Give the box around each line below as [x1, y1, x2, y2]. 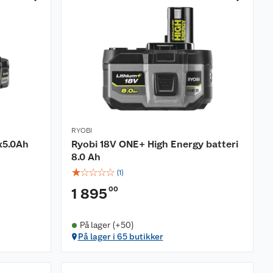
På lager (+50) [79, 220, 134, 230]
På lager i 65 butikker [77, 232, 163, 241]
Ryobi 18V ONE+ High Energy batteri [71, 138, 238, 150]
